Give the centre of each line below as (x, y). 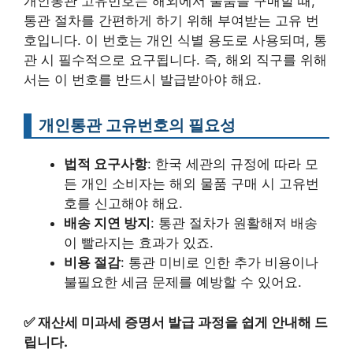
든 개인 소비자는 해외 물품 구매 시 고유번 (191, 184)
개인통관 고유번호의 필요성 (137, 125)
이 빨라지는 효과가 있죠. (139, 243)
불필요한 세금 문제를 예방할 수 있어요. (183, 282)
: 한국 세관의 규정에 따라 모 (233, 164)
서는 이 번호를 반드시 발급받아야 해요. (143, 80)
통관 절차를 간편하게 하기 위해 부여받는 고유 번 (171, 21)
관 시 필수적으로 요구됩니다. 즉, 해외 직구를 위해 (175, 60)
